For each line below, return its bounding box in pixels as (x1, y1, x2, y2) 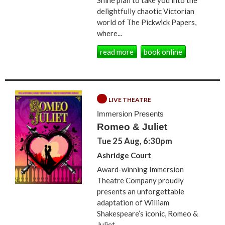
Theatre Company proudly (97, 175, 184, 185)
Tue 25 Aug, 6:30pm (97, 136, 173, 146)
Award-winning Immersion (97, 164, 184, 174)
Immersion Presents (97, 109, 164, 118)
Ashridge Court (97, 150, 152, 160)
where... (97, 28, 123, 38)
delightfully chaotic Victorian (97, 6, 195, 16)
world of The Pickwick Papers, (97, 17, 197, 27)
